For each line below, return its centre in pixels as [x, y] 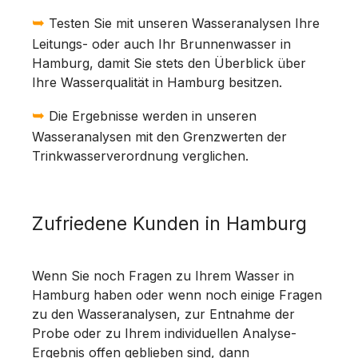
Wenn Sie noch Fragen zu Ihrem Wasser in [163, 276]
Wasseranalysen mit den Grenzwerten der [159, 137]
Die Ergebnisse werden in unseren [151, 116]
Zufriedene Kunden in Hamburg [169, 224]
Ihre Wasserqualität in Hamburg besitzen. [157, 83]
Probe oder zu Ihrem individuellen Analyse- [164, 334]
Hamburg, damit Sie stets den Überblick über [169, 64]
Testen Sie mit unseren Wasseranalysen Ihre [182, 24]
